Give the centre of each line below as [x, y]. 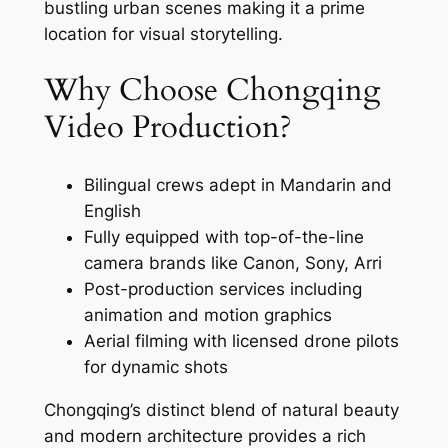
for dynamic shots [155, 367]
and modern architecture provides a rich [204, 435]
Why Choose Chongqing [211, 90]
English [112, 211]
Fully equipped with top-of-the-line [223, 237]
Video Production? [167, 127]
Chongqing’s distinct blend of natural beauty [221, 409]
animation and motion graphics [207, 315]
